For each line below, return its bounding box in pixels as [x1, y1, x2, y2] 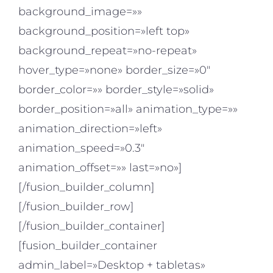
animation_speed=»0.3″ [18, 141, 144, 155]
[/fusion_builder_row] [18, 200, 134, 214]
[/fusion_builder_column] [18, 180, 155, 194]
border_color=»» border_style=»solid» [18, 83, 214, 97]
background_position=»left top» [18, 24, 190, 38]
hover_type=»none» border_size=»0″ [18, 63, 210, 77]
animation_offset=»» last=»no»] [18, 161, 182, 175]
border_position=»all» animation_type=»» [18, 102, 238, 116]
